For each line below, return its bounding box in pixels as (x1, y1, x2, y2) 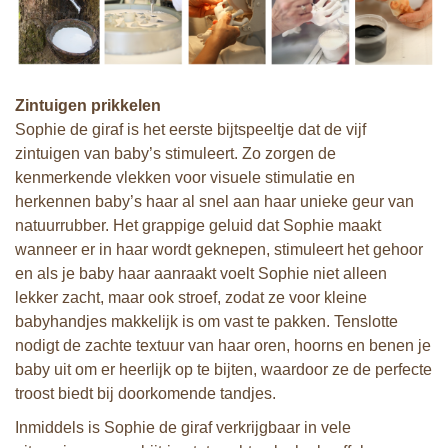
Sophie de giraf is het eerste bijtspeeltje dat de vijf (15, 121, 366, 138)
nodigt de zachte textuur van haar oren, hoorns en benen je (15, 337, 431, 354)
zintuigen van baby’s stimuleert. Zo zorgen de (15, 145, 336, 162)
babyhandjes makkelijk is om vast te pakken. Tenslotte (15, 313, 398, 330)
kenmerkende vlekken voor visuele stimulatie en (15, 169, 355, 186)
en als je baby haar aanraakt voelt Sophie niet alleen (15, 265, 387, 282)
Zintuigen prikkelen (15, 97, 161, 114)
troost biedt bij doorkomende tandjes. (15, 385, 276, 402)
